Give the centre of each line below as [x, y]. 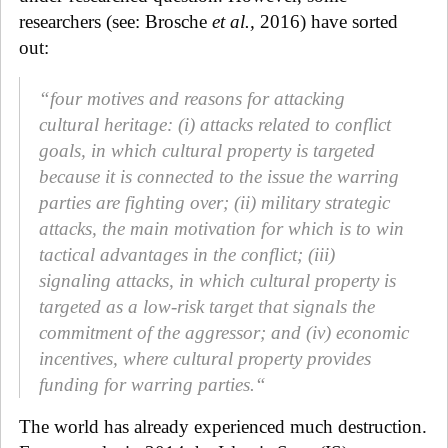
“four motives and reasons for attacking [192, 98]
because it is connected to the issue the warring [219, 176]
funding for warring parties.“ [152, 384]
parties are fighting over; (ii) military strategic [214, 202]
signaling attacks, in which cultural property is [217, 280]
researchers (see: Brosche [115, 21]
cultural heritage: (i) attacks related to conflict [215, 124]
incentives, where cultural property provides [205, 358]
